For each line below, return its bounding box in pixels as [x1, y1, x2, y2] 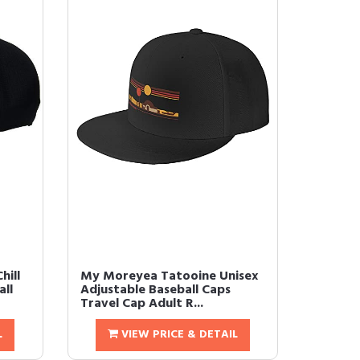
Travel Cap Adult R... [80, 293, 203, 314]
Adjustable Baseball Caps [80, 280, 231, 301]
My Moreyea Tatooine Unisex [80, 266, 258, 287]
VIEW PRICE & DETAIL [117, 325, 238, 344]
